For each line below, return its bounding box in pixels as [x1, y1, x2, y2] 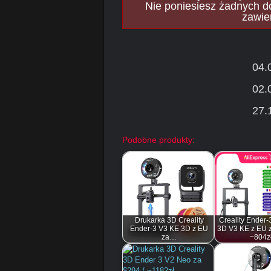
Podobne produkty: [122, 135, 195, 145]
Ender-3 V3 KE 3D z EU [130, 224, 209, 233]
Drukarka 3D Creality [134, 216, 204, 224]
